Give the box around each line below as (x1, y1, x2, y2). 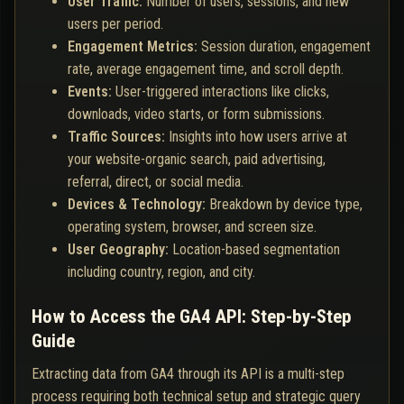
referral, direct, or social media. (68, 173, 243, 191)
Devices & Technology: (68, 196, 209, 214)
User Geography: (68, 241, 172, 259)
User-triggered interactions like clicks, (115, 83, 329, 101)
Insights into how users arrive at (169, 128, 347, 146)
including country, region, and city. (68, 263, 255, 281)
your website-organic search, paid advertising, (68, 151, 326, 169)
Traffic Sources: (68, 128, 169, 146)
